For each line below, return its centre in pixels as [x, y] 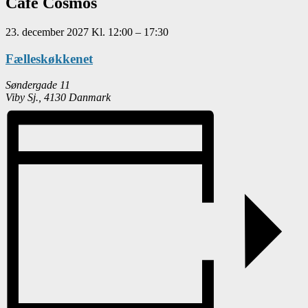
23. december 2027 [48, 32]
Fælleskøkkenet [49, 58]
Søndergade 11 [38, 85]
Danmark [90, 98]
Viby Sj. [22, 98]
